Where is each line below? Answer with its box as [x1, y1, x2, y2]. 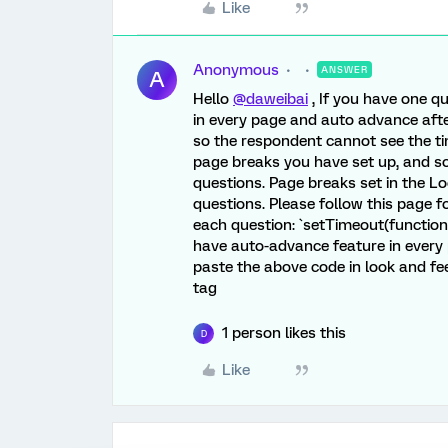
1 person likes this [222, 324, 346, 342]
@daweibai [233, 90, 308, 108]
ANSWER [321, 64, 368, 75]
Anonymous [193, 61, 279, 79]
